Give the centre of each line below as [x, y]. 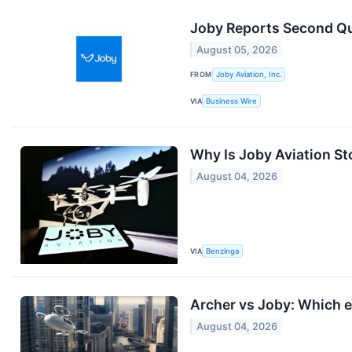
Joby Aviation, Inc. [249, 75]
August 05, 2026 [237, 49]
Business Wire [232, 101]
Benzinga [223, 251]
